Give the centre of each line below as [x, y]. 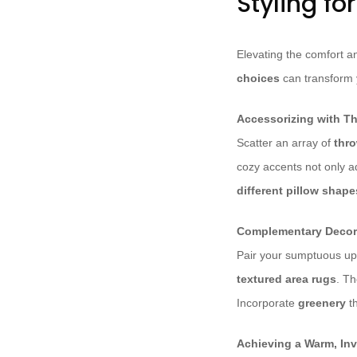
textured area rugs [286, 279]
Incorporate [267, 303]
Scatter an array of [285, 143]
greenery [322, 303]
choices [258, 78]
